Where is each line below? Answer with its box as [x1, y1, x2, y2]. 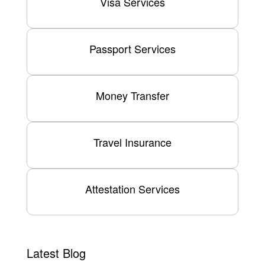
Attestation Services [85, 180, 180, 196]
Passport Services [89, 40, 176, 56]
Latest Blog [27, 244, 86, 261]
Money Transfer [96, 87, 169, 103]
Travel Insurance [93, 134, 172, 150]
